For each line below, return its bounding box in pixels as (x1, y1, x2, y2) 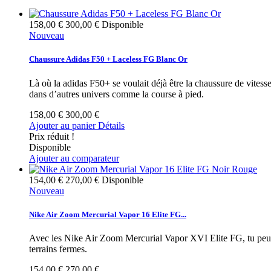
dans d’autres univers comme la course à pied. (29, 88, 206, 99)
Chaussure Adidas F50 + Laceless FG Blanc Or (29, 54, 188, 64)
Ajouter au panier (29, 120, 96, 131)
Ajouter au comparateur (29, 152, 119, 163)
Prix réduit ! (29, 131, 74, 142)
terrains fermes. (29, 243, 90, 254)
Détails (98, 120, 125, 131)
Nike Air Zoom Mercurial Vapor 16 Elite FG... (29, 209, 186, 219)
